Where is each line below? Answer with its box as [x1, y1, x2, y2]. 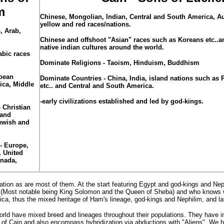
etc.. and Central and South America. [40, 82, 154, 89]
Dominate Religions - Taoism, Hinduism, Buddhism [40, 59, 199, 66]
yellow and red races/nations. [40, 20, 131, 28]
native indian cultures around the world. [40, 43, 164, 51]
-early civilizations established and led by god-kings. [40, 97, 203, 105]
